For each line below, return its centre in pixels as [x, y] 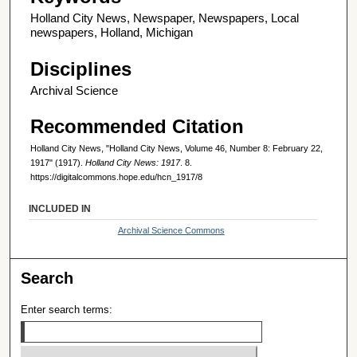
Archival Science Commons [171, 230]
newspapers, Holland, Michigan [112, 33]
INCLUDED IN [60, 208]
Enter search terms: [67, 309]
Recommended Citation [137, 126]
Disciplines [81, 69]
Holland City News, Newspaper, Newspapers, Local [165, 18]
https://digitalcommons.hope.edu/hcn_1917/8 [116, 177]
